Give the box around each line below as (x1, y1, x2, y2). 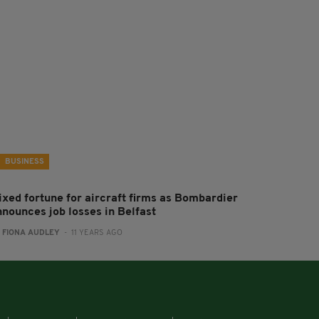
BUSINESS (5, 158, 45, 166)
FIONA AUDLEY (2, 229, 61, 237)
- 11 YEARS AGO (60, 229, 123, 237)
